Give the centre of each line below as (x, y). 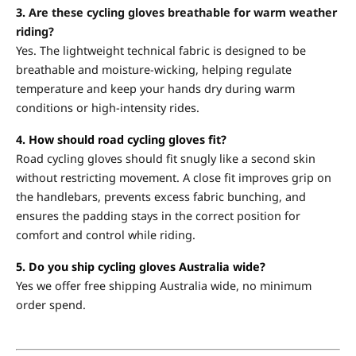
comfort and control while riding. (106, 234)
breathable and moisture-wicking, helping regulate (154, 69)
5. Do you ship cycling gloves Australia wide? (141, 266)
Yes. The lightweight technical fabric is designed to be (161, 50)
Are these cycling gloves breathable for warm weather (183, 12)
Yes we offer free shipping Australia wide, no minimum (164, 285)
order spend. (51, 304)
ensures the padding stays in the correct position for (158, 215)
